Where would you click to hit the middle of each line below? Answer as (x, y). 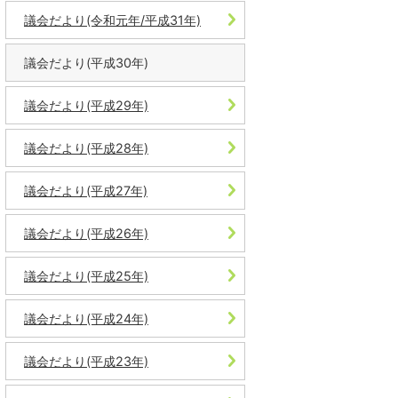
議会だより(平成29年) (86, 105)
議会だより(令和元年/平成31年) (112, 20)
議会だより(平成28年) (86, 147)
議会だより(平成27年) (86, 190)
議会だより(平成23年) (86, 361)
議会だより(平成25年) (86, 275)
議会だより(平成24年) (86, 318)
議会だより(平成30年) (86, 62)
